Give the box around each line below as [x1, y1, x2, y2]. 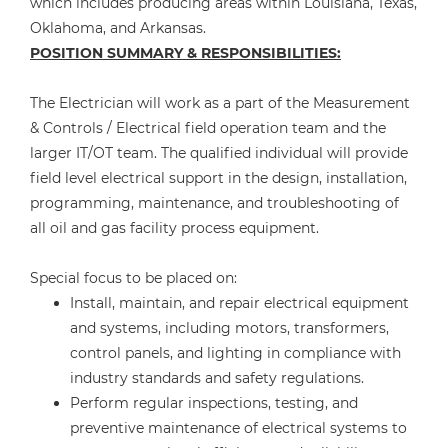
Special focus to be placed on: [30, 269, 239, 287]
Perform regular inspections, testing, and [70, 394, 358, 412]
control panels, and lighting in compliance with [70, 344, 401, 362]
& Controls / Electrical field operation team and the [30, 119, 386, 137]
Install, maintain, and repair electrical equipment [70, 294, 409, 312]
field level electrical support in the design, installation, [30, 169, 407, 187]
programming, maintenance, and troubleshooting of [30, 194, 399, 212]
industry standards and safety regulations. [70, 369, 364, 387]
